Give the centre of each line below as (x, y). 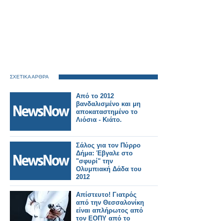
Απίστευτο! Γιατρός (106, 195)
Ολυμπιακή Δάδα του (109, 169)
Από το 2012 (95, 96)
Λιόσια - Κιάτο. (99, 120)
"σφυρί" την (94, 161)
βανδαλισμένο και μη (108, 104)
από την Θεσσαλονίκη (110, 203)
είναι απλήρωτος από (110, 210)
